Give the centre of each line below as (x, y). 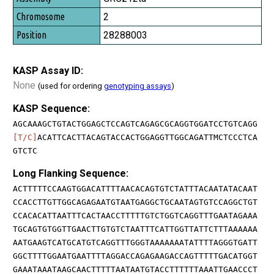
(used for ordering (71, 86)
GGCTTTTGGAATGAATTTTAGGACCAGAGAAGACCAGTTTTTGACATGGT (135, 256)
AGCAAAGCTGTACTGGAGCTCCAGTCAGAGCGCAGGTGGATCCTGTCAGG (135, 124)
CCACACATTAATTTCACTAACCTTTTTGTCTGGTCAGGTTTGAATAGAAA (135, 215)
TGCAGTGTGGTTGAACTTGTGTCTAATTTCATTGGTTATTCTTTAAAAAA (135, 229)
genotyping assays (138, 86)
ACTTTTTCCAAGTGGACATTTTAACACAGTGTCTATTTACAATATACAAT (135, 188)
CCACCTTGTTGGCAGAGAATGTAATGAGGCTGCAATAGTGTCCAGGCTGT (135, 202)
